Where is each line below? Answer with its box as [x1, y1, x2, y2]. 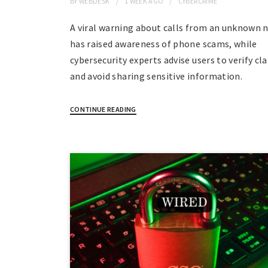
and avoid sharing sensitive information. [70, 70, 243, 83]
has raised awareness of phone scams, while [70, 38, 257, 50]
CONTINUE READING [70, 105, 136, 114]
